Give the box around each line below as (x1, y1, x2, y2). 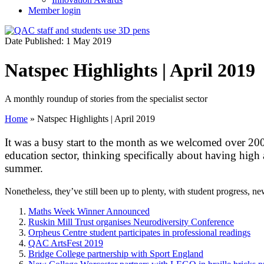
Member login (28, 5, 81, 16)
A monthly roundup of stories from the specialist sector (5, 94, 207, 104)
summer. (5, 161, 43, 174)
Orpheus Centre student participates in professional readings (28, 227, 250, 237)
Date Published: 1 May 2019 (5, 36, 111, 47)
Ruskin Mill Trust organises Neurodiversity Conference (28, 216, 234, 227)
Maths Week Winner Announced (28, 206, 150, 216)
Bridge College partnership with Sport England (28, 248, 203, 259)
